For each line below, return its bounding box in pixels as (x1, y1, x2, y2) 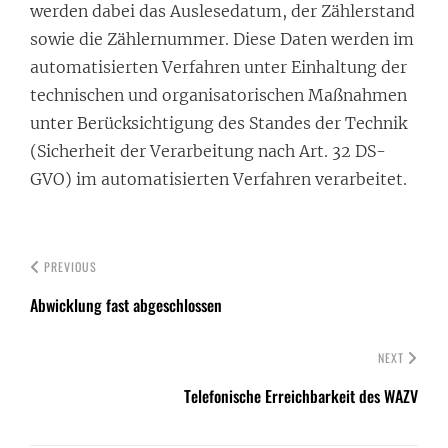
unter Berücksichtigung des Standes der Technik (30, 113, 407, 134)
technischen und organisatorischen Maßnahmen (30, 85, 407, 106)
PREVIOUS (44, 258, 97, 276)
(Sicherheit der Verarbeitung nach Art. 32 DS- (30, 141, 386, 162)
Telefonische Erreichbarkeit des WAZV (184, 384, 418, 409)
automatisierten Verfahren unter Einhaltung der (30, 57, 407, 78)
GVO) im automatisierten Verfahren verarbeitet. (30, 169, 407, 190)
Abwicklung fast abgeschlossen (30, 293, 222, 318)
